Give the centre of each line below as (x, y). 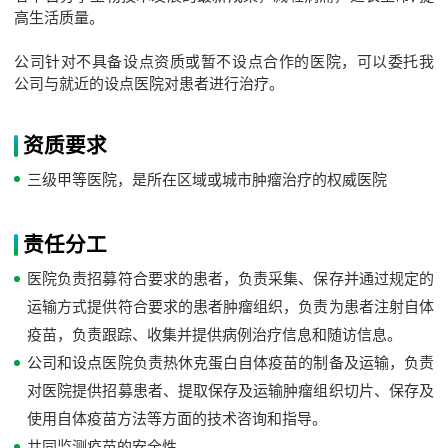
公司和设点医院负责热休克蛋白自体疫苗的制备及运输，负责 (230, 363)
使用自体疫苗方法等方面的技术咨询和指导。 (177, 419)
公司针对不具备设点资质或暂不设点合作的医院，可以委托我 (224, 61)
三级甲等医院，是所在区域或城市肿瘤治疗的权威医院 (207, 180)
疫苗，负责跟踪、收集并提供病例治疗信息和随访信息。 (215, 335)
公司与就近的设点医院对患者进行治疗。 (149, 83)
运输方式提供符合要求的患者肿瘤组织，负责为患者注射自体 (230, 307)
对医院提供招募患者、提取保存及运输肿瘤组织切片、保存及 (230, 391)
